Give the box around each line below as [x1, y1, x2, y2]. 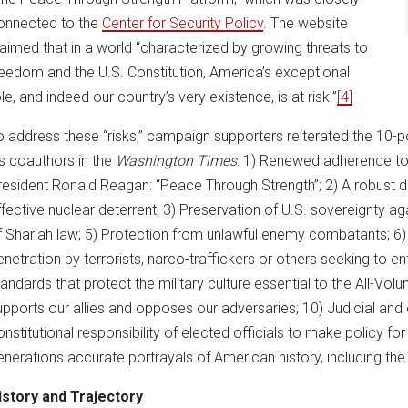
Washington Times [116, 151, 237, 169]
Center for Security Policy [102, 14, 263, 32]
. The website [263, 14, 348, 32]
